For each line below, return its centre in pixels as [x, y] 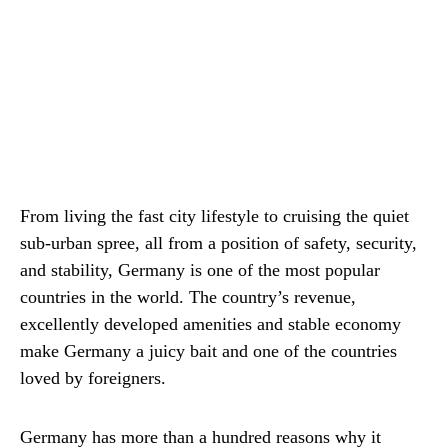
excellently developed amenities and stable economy [210, 324]
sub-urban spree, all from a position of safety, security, [218, 243]
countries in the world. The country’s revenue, [188, 297]
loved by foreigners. [93, 378]
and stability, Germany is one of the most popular [200, 270]
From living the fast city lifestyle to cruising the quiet [214, 216]
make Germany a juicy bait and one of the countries [208, 351]
